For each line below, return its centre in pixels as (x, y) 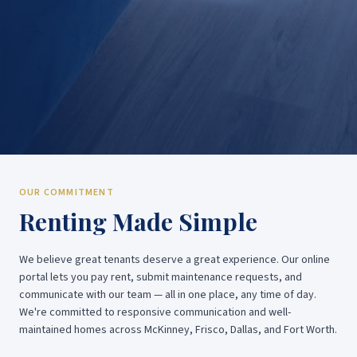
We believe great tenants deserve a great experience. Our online (175, 260)
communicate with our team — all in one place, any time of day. (168, 295)
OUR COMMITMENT (67, 193)
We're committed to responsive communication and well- (155, 313)
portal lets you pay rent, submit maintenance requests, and (161, 278)
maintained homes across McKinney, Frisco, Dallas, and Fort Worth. (178, 330)
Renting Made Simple (138, 222)
